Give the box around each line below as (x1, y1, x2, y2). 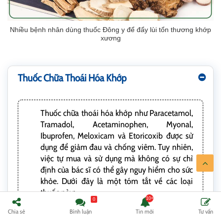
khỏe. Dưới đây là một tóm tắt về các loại (40, 176, 193, 186)
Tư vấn (198, 207, 213, 215)
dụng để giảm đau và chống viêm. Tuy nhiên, (40, 142, 193, 152)
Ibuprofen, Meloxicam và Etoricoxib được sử (40, 131, 193, 141)
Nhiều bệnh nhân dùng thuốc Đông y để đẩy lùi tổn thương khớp (10, 26, 211, 34)
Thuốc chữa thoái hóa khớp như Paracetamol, (40, 108, 193, 118)
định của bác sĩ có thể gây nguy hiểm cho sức (40, 165, 193, 175)
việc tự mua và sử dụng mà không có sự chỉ (40, 153, 193, 164)
